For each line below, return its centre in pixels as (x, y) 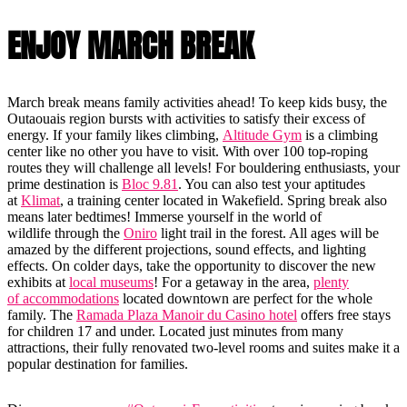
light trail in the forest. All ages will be (268, 233)
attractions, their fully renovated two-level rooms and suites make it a (203, 348)
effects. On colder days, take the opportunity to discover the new (192, 266)
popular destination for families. (99, 364)
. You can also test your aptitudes (272, 184)
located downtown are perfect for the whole (246, 299)
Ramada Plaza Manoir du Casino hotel (187, 315)
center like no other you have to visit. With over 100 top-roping (188, 152)
